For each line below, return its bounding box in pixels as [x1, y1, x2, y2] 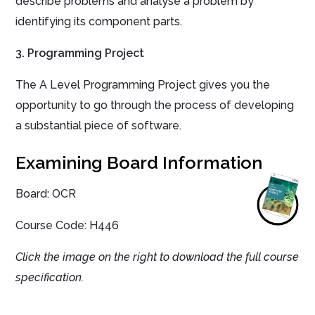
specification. [15, 271, 87, 285]
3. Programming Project [15, 46, 145, 60]
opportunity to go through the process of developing [15, 98, 295, 112]
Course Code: [15, 219, 90, 233]
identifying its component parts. [15, 15, 183, 29]
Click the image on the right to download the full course [15, 250, 300, 264]
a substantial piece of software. [15, 119, 182, 133]
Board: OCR [15, 187, 77, 201]
